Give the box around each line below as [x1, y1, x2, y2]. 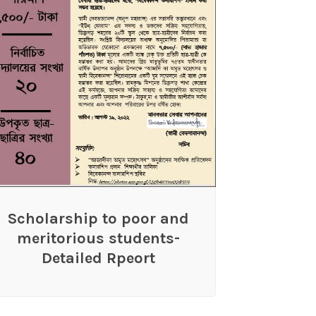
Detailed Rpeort [41, 249, 155, 268]
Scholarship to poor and [7, 209, 189, 229]
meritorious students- [16, 229, 180, 248]
